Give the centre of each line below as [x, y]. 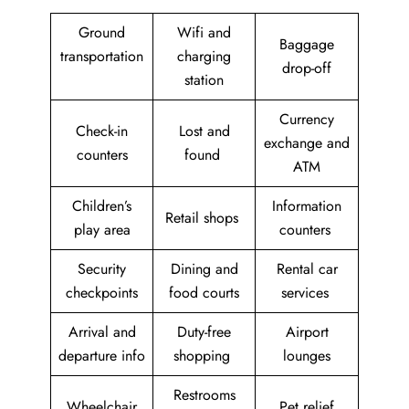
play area [102, 230]
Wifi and [204, 33]
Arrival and [102, 332]
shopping [204, 356]
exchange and [307, 143]
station [204, 80]
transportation [102, 57]
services [307, 293]
